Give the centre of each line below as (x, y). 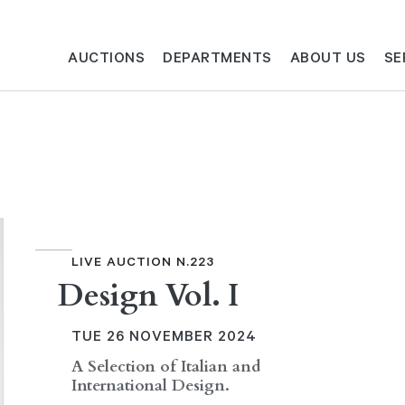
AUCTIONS (107, 57)
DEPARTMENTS (217, 57)
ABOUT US (328, 57)
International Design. (151, 386)
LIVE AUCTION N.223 (143, 261)
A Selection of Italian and (166, 367)
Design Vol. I (148, 296)
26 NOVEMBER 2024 (179, 335)
